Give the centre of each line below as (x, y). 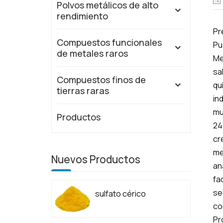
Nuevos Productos (96, 160)
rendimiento (83, 16)
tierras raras (83, 91)
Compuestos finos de (102, 80)
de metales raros (93, 54)
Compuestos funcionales (110, 43)
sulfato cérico (121, 194)
